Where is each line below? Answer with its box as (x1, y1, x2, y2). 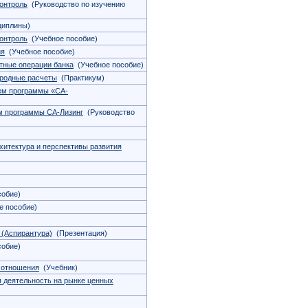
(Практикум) (57, 74, 104, 82)
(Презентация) (52, 229, 107, 237)
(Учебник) (39, 263, 78, 272)
